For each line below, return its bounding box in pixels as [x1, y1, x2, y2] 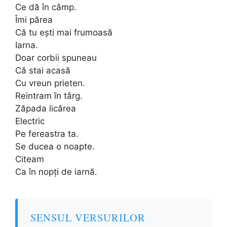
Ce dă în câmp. [15, 2, 77, 12]
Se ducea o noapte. [15, 141, 95, 152]
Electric [15, 116, 45, 126]
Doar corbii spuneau [15, 52, 97, 63]
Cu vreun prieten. [15, 78, 85, 88]
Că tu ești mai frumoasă [15, 27, 112, 37]
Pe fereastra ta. [15, 128, 79, 139]
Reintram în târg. [15, 90, 83, 101]
